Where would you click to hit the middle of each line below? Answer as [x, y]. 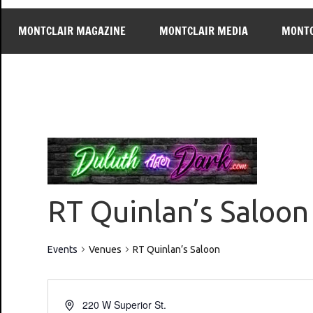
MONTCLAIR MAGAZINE [72, 31]
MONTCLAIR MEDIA [204, 31]
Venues [105, 249]
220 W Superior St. [125, 304]
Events [63, 249]
